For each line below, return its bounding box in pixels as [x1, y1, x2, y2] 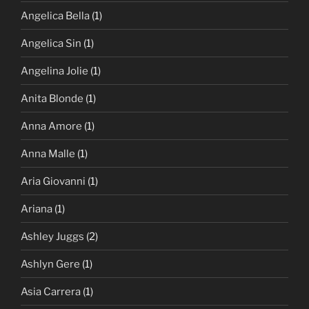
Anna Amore [21, 119, 82, 132]
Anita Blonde [21, 92, 83, 105]
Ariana [21, 202, 52, 215]
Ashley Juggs [21, 230, 84, 243]
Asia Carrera [21, 285, 81, 298]
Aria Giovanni [21, 175, 86, 188]
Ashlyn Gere [21, 257, 80, 270]
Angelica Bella [21, 9, 90, 22]
